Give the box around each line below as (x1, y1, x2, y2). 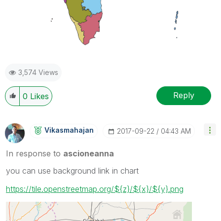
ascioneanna (63, 148, 114, 158)
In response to (6, 148, 63, 158)
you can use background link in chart (6, 165, 139, 176)
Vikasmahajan (44, 125, 94, 134)
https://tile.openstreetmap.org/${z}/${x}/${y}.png (6, 184, 184, 194)
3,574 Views (18, 68, 58, 76)
